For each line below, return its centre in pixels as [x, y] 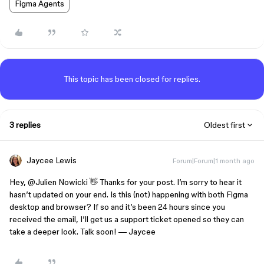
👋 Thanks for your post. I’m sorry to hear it [165, 182]
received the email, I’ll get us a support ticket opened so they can [127, 219]
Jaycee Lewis [52, 160]
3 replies [25, 125]
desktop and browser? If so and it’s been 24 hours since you [117, 207]
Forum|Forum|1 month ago [214, 161]
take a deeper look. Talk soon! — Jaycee [82, 232]
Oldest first [225, 125]
